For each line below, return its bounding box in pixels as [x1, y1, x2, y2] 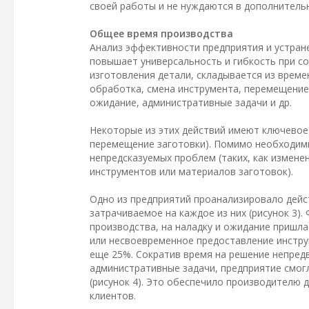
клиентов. [90, 288, 136, 302]
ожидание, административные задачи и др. [90, 95, 292, 109]
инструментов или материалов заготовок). [90, 164, 293, 178]
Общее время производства [90, 26, 233, 40]
